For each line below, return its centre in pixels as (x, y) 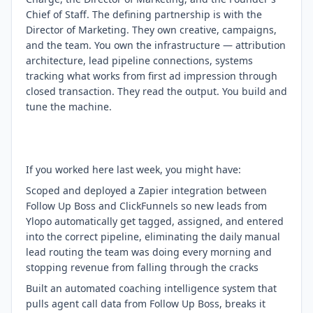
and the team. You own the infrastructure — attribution (156, 45)
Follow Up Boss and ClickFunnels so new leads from (146, 206)
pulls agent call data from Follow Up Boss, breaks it (146, 304)
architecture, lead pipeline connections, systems (139, 60)
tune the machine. (69, 107)
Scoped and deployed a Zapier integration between (146, 190)
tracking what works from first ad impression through (152, 76)
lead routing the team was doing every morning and (149, 252)
